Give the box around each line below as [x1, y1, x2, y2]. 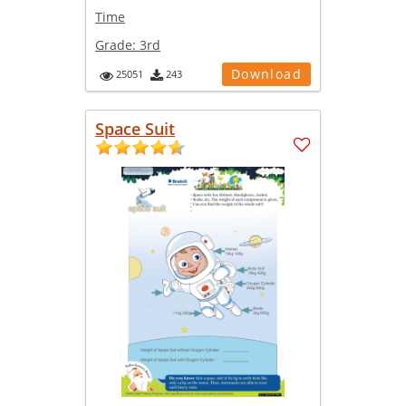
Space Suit [95, 118, 175, 140]
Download [230, 65, 302, 83]
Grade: [95, 36, 140, 54]
